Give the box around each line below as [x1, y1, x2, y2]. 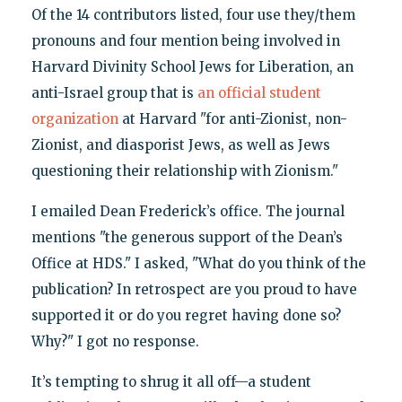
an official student [197, 83, 321, 101]
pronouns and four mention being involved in [31, 31, 340, 49]
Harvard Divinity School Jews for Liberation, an [31, 57, 354, 75]
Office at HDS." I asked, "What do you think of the [31, 254, 366, 272]
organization [31, 109, 118, 127]
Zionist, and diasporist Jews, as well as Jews [31, 135, 330, 153]
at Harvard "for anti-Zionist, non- [118, 109, 347, 127]
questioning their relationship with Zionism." [31, 162, 338, 179]
